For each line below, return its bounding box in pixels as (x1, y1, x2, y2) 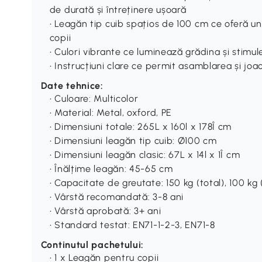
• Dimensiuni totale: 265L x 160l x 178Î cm (49, 120, 232, 132)
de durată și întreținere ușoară (49, 4, 187, 15)
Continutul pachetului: (40, 239, 144, 250)
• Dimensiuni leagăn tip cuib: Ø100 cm (49, 135, 217, 146)
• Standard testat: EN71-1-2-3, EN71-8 (49, 219, 215, 230)
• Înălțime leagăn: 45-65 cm (49, 163, 173, 174)
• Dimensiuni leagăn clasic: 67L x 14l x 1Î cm (49, 149, 240, 160)
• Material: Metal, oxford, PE (49, 106, 173, 118)
